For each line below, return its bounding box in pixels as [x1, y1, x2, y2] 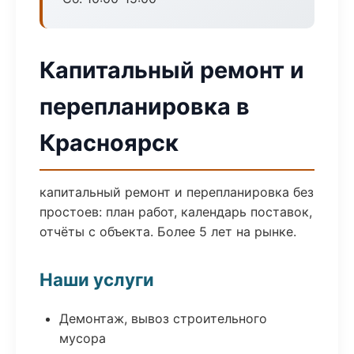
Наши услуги [40, 269, 154, 290]
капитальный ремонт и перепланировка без [40, 184, 314, 200]
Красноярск [40, 129, 179, 156]
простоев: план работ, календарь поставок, [40, 204, 312, 220]
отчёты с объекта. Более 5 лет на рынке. [40, 224, 296, 239]
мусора [59, 330, 106, 346]
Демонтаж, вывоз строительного [59, 311, 267, 326]
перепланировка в [40, 92, 250, 120]
